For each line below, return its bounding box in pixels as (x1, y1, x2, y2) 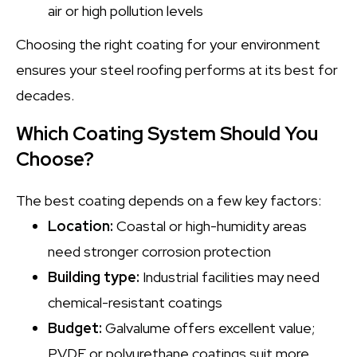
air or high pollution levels (48, 2, 203, 20)
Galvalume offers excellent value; (102, 319, 315, 337)
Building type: (48, 268, 143, 286)
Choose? (16, 147, 94, 171)
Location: (48, 217, 116, 235)
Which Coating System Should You (16, 121, 318, 146)
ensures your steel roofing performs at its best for (16, 61, 338, 79)
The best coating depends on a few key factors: (16, 191, 321, 210)
